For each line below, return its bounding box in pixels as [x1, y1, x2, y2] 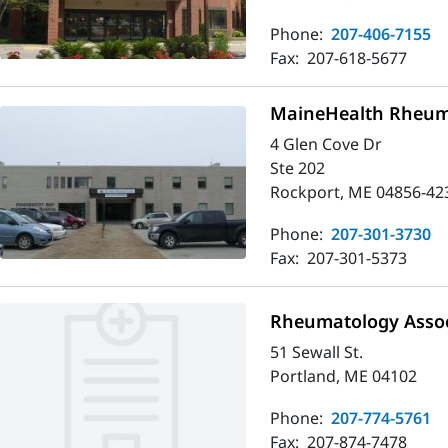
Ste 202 [269, 156, 325, 179]
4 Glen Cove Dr [269, 132, 382, 155]
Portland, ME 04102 [269, 365, 417, 388]
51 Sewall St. [269, 341, 363, 364]
